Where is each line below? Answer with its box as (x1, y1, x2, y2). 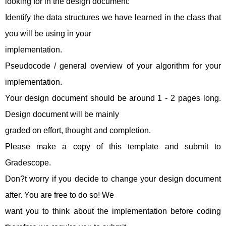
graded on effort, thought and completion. (5, 126, 151, 135)
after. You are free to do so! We (5, 191, 114, 199)
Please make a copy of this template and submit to (5, 142, 221, 151)
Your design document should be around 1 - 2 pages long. (5, 94, 221, 102)
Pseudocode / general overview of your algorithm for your (5, 62, 221, 70)
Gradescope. (5, 158, 51, 167)
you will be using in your (5, 29, 91, 38)
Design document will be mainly (5, 110, 119, 119)
